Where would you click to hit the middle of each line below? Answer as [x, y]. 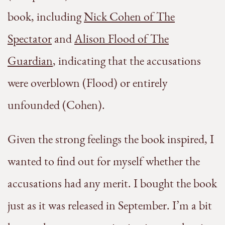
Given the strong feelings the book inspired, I [111, 139]
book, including [46, 17]
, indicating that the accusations [127, 61]
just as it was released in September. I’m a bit [110, 205]
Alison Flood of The [122, 39]
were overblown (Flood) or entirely [88, 83]
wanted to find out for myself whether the [104, 161]
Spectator [30, 39]
